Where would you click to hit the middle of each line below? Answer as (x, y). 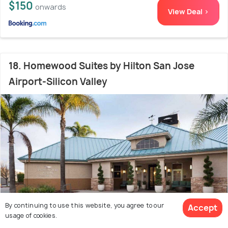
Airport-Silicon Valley (58, 81)
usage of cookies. (31, 215)
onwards (51, 7)
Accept (203, 208)
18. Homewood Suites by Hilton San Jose (102, 66)
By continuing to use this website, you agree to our (85, 205)
